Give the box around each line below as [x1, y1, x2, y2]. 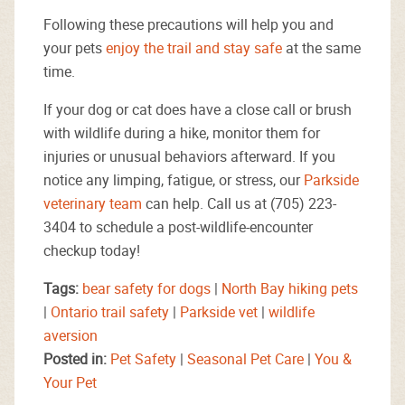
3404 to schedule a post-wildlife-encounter [43, 217, 313, 237]
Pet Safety [110, 349, 176, 369]
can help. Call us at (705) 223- [142, 193, 336, 213]
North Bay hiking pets [221, 278, 358, 298]
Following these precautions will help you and [43, 14, 334, 34]
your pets [43, 38, 106, 58]
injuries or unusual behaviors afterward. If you [43, 146, 335, 166]
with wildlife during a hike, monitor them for [43, 123, 320, 143]
